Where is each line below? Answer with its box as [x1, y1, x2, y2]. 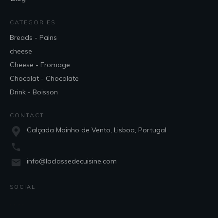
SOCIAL [10, 183, 36, 190]
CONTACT [10, 111, 44, 119]
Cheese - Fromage [10, 60, 70, 69]
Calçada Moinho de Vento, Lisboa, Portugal [27, 126, 166, 134]
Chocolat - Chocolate [10, 74, 79, 83]
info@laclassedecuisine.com [27, 157, 117, 165]
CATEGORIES [10, 18, 56, 26]
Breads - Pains [10, 33, 57, 42]
